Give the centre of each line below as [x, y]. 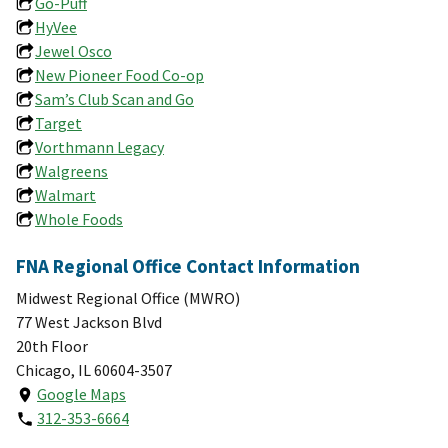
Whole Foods [79, 218]
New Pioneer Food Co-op [119, 74]
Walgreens [71, 170]
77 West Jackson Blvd [89, 321]
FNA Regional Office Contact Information [188, 265]
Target [58, 122]
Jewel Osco [73, 50]
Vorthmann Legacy [99, 146]
